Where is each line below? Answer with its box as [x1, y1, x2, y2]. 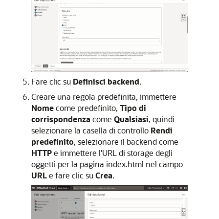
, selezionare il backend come [74, 136, 178, 147]
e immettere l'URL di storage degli [52, 147, 173, 158]
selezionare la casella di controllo [31, 125, 151, 135]
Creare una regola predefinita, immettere [31, 91, 176, 102]
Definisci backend [73, 76, 139, 87]
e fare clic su [47, 170, 95, 180]
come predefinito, [54, 102, 120, 113]
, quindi [149, 113, 175, 124]
